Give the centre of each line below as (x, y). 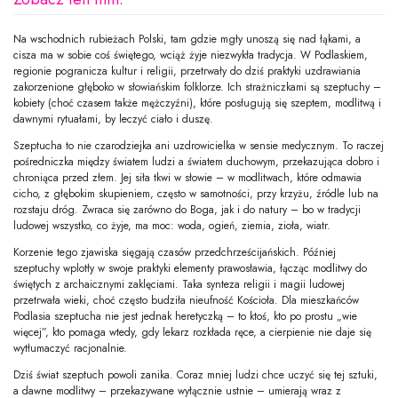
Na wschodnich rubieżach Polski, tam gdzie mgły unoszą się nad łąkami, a (187, 39)
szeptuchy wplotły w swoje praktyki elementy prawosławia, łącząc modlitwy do (190, 268)
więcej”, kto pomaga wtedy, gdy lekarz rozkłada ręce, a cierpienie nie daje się (192, 332)
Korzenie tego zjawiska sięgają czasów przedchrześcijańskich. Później (175, 252)
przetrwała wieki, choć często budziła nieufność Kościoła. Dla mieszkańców (186, 300)
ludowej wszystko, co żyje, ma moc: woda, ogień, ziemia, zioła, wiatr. (172, 225)
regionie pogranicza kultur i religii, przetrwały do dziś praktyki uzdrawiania (187, 71)
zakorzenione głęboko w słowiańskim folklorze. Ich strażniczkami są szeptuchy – (197, 87)
